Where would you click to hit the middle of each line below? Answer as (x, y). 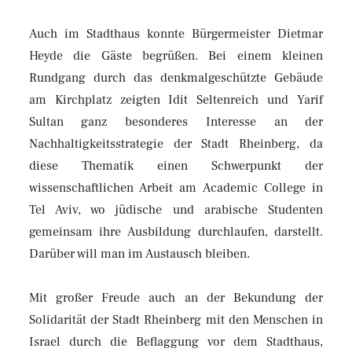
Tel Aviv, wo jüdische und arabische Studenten (176, 209)
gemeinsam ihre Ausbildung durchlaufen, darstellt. (176, 231)
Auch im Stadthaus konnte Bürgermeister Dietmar (176, 33)
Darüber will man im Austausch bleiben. (139, 253)
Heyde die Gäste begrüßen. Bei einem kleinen (176, 55)
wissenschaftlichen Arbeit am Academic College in (176, 187)
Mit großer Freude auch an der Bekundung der (176, 297)
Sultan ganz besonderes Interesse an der (176, 121)
